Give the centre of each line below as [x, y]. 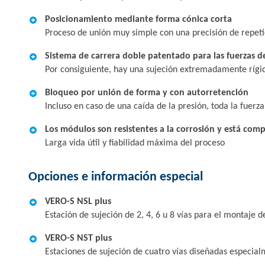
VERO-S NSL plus [78, 202]
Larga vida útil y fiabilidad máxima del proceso [135, 143]
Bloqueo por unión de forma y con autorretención [147, 93]
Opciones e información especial [116, 177]
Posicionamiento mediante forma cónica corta [138, 20]
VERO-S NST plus [78, 238]
